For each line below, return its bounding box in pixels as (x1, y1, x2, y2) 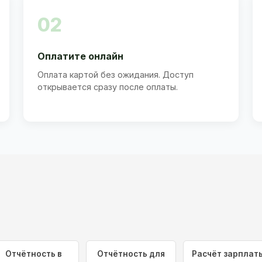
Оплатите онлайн (37, 50, 123, 62)
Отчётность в (5, 249, 63, 259)
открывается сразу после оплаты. (37, 81, 178, 92)
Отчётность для (96, 249, 165, 259)
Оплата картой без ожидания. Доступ (37, 69, 194, 80)
